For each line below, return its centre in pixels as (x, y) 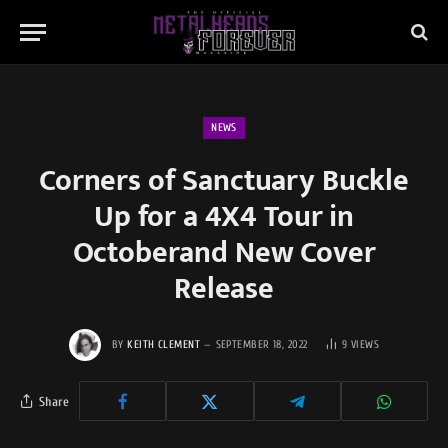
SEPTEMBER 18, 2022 (261, 344)
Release (224, 289)
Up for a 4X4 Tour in (224, 217)
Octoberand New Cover (224, 253)
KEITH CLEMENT (164, 344)
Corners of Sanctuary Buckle (224, 181)
